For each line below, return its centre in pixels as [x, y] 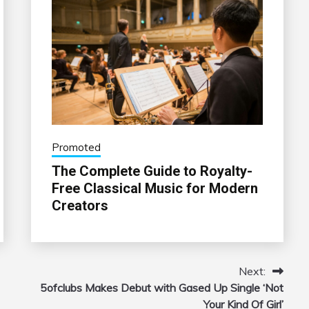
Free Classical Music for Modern [154, 189]
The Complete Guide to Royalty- [152, 171]
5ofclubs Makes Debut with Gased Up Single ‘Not [161, 288]
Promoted [76, 148]
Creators [80, 206]
